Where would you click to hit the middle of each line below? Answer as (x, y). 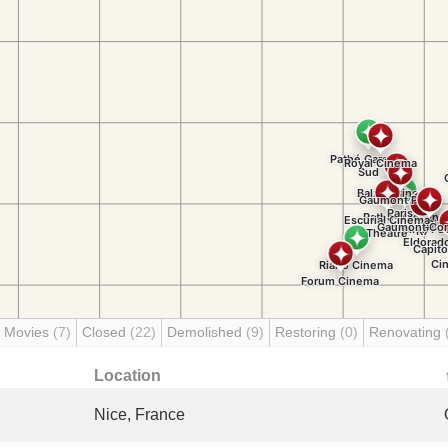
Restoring (307, 332)
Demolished (206, 332)
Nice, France (139, 414)
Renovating (407, 332)
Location (127, 375)
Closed (106, 332)
